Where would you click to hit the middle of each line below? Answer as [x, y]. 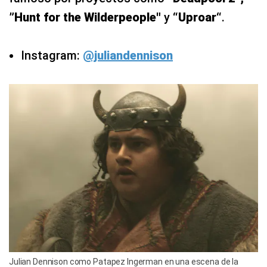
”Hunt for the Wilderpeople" [86, 17]
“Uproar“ [196, 17]
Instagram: [52, 55]
